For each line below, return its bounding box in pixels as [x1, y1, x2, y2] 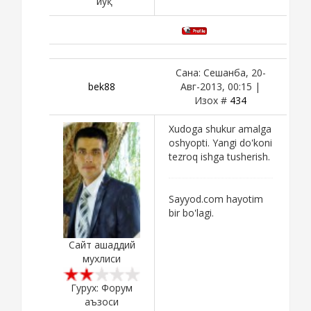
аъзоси [85, 294, 119, 308]
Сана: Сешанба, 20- [175, 65, 266, 79]
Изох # [194, 93, 230, 107]
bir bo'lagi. [169, 205, 214, 219]
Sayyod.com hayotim [169, 192, 263, 205]
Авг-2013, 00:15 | [180, 79, 260, 93]
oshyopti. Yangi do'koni [169, 135, 272, 149]
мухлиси [83, 252, 121, 266]
